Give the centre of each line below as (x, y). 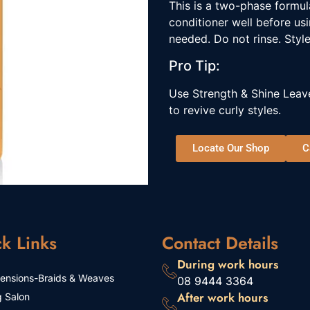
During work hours (228, 265)
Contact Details (220, 243)
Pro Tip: (194, 65)
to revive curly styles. (225, 110)
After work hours (222, 298)
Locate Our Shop (231, 148)
